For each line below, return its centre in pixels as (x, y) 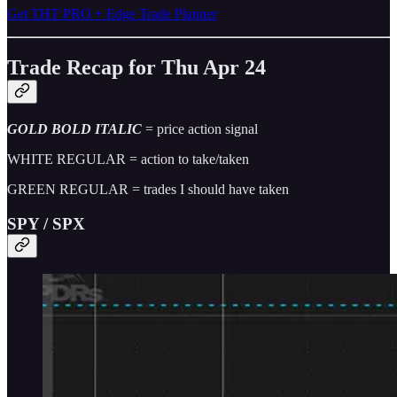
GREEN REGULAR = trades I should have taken (148, 189)
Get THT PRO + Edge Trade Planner (112, 13)
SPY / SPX (46, 223)
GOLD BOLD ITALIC (74, 128)
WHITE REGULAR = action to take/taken (128, 159)
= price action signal (200, 128)
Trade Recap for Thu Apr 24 (136, 67)
